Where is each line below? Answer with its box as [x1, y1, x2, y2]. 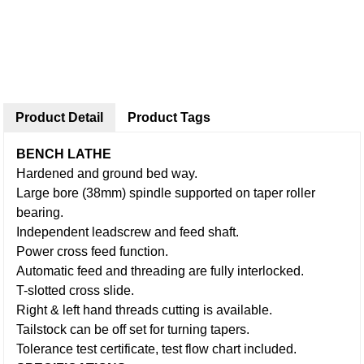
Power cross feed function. [16, 245, 169, 258]
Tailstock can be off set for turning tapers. [16, 323, 250, 336]
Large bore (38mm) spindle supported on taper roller [16, 186, 316, 200]
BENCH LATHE [16, 147, 112, 161]
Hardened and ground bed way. [16, 167, 198, 180]
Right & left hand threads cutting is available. [16, 303, 273, 317]
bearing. [16, 206, 64, 219]
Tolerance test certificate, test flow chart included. [16, 342, 297, 356]
